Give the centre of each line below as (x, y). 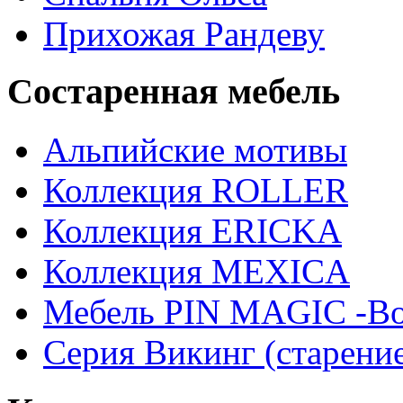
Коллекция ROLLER (196, 191)
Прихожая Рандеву (184, 33)
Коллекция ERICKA (193, 231)
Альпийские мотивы (195, 150)
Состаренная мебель (174, 92)
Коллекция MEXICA (197, 272)
